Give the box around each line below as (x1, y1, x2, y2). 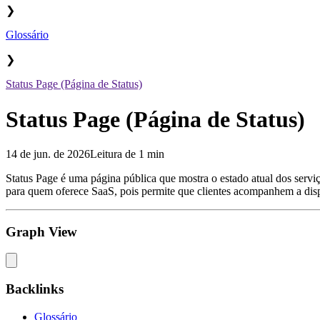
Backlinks (6, 281, 64, 297)
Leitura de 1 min (90, 147, 164, 160)
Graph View (6, 224, 77, 239)
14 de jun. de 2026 (6, 147, 90, 160)
